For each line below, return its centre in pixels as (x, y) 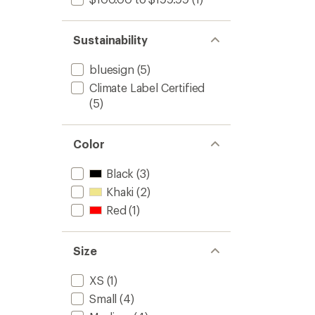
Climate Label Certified (147, 88)
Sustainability (110, 40)
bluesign (112, 69)
